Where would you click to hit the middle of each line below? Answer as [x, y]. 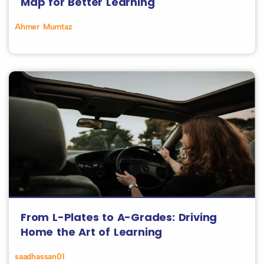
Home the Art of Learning [92, 232]
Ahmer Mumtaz [44, 27]
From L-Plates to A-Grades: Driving [119, 217]
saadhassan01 [40, 257]
